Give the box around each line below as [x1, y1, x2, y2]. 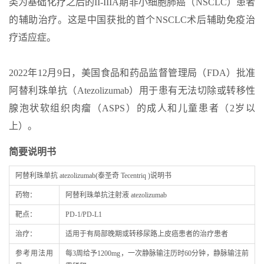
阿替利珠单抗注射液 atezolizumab [65, 190, 167, 199]
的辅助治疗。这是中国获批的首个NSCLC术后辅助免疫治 [9, 14, 255, 25]
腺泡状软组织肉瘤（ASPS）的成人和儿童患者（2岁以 [9, 103, 255, 113]
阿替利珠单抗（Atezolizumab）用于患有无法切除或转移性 [9, 85, 255, 95]
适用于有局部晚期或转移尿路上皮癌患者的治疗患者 [65, 229, 228, 238]
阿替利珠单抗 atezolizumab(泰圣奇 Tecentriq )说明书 [15, 171, 171, 180]
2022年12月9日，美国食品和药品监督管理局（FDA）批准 [9, 67, 255, 78]
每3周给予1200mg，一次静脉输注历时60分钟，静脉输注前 [65, 249, 249, 258]
